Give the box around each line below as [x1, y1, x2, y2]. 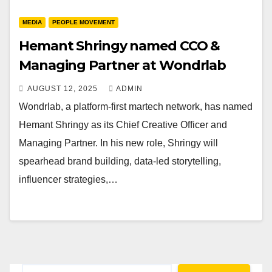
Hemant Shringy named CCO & [19, 38, 220, 54]
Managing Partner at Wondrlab [19, 57, 226, 73]
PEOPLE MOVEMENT [52, 19, 115, 25]
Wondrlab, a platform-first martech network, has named [19, 101, 253, 112]
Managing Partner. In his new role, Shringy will [19, 138, 218, 148]
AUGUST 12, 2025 [27, 84, 100, 93]
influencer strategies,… [19, 174, 118, 185]
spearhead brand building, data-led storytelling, [19, 156, 221, 166]
